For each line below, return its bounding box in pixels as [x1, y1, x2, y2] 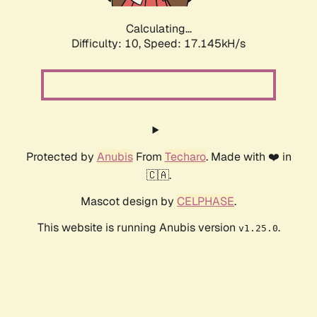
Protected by [25, 149, 97, 165]
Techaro [164, 149, 206, 165]
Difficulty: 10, [71, 36, 144, 52]
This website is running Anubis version [37, 220, 238, 236]
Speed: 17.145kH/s [144, 36, 246, 52]
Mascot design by [81, 194, 177, 209]
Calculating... [125, 21, 192, 37]
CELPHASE [177, 194, 234, 209]
